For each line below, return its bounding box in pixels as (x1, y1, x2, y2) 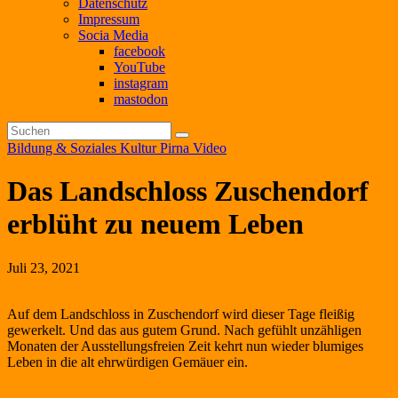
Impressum (78, 12, 139, 27)
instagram (114, 76, 168, 91)
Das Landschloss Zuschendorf (7, 175, 369, 208)
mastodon (114, 92, 168, 107)
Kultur (120, 140, 160, 155)
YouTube (114, 60, 165, 75)
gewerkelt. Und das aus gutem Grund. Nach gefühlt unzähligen (7, 322, 362, 338)
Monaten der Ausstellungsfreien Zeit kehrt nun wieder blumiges (7, 338, 363, 354)
